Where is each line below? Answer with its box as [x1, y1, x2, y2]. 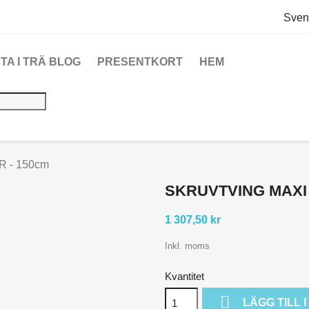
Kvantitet [165, 270, 204, 282]
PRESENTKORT [97, 56, 183, 68]
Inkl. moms [165, 241, 210, 251]
